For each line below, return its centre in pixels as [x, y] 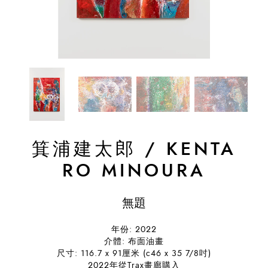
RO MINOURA [134, 171]
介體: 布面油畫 [134, 242]
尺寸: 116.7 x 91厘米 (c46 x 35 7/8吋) [134, 254]
